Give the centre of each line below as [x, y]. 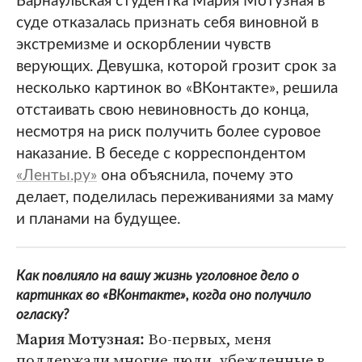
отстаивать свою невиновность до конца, [162, 111]
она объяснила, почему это [195, 176]
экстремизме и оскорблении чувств [143, 45]
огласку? [42, 315]
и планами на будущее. [98, 220]
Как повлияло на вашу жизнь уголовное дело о [158, 276]
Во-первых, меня [208, 339]
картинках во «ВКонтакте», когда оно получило [164, 296]
